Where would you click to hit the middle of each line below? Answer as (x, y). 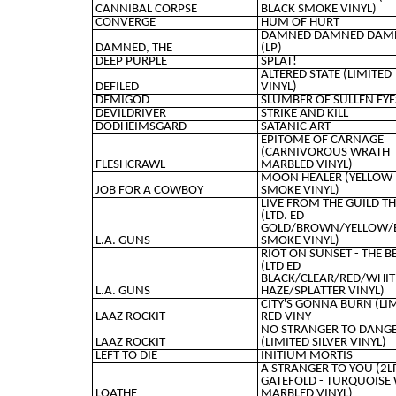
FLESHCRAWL (130, 164)
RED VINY (286, 316)
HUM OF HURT (300, 22)
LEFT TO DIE (126, 355)
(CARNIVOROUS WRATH (325, 152)
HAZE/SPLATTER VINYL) (322, 291)
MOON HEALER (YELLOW (326, 178)
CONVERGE (125, 22)
